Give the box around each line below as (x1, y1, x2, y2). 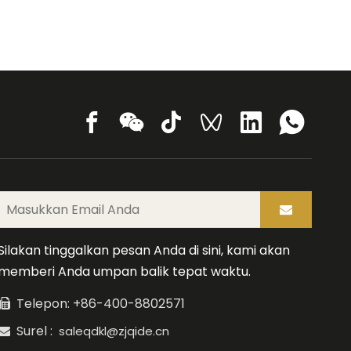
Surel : (9, 321, 59, 340)
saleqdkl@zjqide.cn (58, 322, 169, 339)
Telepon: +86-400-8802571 (9, 294, 185, 313)
